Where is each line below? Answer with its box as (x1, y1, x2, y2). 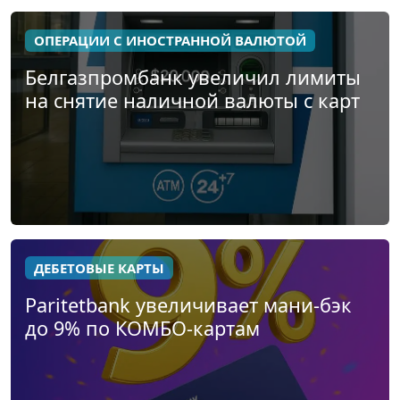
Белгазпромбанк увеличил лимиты (25, 64, 361, 91)
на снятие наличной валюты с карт (25, 87, 360, 114)
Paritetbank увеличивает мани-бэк (25, 291, 352, 318)
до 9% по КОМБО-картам (25, 314, 260, 341)
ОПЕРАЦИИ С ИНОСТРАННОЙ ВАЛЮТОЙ (33, 31, 306, 50)
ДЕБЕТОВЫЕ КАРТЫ (33, 258, 164, 277)
